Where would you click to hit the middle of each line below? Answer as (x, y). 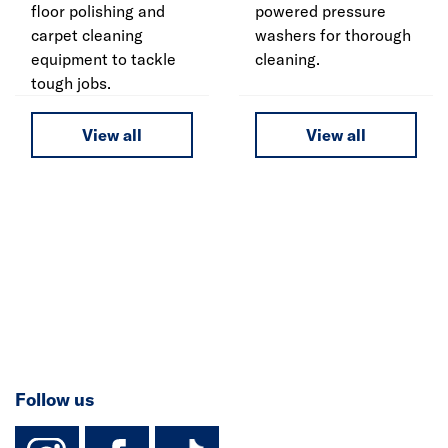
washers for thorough (333, 35)
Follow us (54, 400)
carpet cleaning (87, 35)
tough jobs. (71, 83)
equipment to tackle (103, 59)
